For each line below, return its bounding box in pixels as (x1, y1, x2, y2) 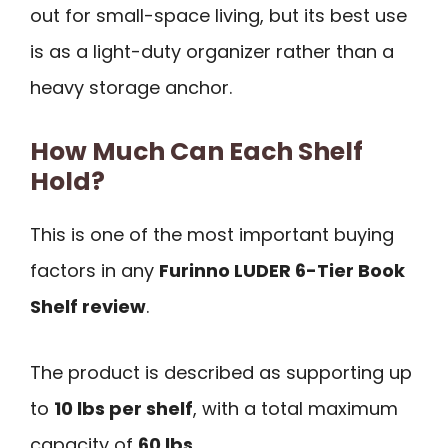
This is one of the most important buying (30, 221, 394, 247)
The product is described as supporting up (30, 360, 412, 386)
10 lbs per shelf (54, 396, 193, 422)
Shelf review (30, 293, 146, 319)
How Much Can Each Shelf (30, 133, 363, 169)
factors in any (30, 257, 159, 283)
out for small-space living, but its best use (30, 3, 407, 28)
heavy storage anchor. (30, 75, 232, 100)
